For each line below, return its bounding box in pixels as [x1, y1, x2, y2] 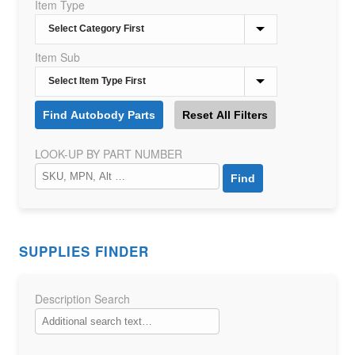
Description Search [34, 291, 130, 307]
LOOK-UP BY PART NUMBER [34, 146, 182, 162]
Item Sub [34, 49, 80, 65]
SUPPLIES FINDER [18, 242, 149, 261]
